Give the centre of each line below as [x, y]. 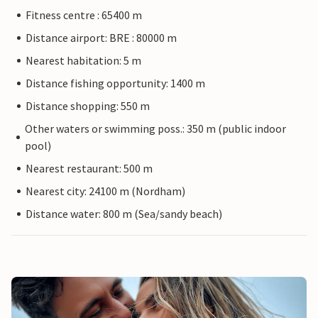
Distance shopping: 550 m [88, 106]
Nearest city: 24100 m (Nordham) [105, 191]
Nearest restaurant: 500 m [89, 169]
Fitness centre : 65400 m [84, 15]
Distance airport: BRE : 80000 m [101, 38]
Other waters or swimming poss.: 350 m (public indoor [156, 129]
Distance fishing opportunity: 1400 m [115, 83]
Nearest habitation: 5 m [83, 61]
